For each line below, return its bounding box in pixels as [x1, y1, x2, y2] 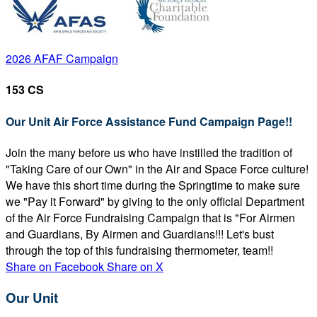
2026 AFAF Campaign [6, 50, 118, 67]
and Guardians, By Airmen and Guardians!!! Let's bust [6, 225, 274, 242]
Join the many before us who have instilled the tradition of [6, 144, 292, 161]
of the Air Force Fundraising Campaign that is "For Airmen [6, 209, 295, 226]
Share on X [107, 258, 163, 275]
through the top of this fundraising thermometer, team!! [6, 241, 273, 258]
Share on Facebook [6, 258, 104, 275]
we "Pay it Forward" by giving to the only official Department [6, 192, 304, 209]
